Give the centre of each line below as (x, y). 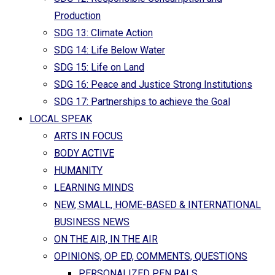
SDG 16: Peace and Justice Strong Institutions (153, 84)
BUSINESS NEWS (92, 222)
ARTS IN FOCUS (88, 136)
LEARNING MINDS (94, 188)
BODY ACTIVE (84, 153)
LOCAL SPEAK (61, 119)
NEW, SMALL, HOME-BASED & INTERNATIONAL (157, 205)
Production (77, 16)
